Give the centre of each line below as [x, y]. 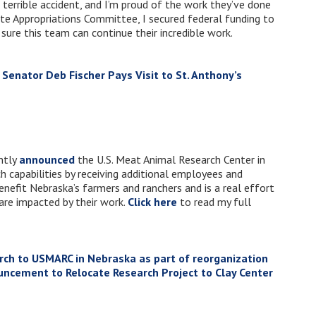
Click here [152, 202]
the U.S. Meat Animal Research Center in [170, 160]
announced [47, 160]
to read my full [214, 202]
